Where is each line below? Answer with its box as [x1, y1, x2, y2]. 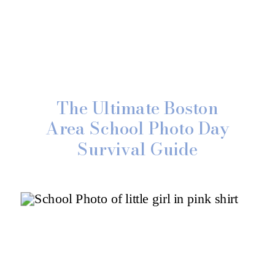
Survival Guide [77, 135, 198, 163]
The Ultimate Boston [56, 94, 219, 121]
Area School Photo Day [45, 115, 230, 142]
